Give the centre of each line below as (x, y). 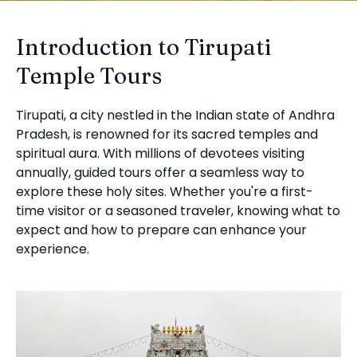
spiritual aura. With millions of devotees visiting (160, 153)
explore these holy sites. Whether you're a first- (165, 192)
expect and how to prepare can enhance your (161, 230)
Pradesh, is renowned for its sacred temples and (167, 134)
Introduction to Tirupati (143, 47)
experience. (53, 249)
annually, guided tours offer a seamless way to (160, 173)
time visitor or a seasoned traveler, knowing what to (178, 211)
